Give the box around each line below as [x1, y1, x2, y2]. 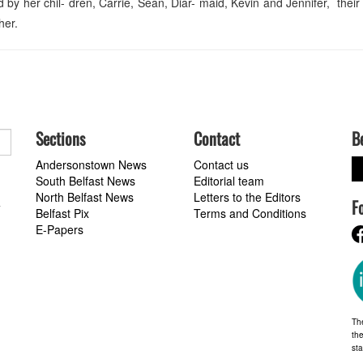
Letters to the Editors [194, 189, 301, 206]
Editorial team [194, 173, 264, 190]
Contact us [194, 156, 249, 173]
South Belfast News [36, 173, 135, 190]
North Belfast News [36, 189, 134, 206]
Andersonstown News [36, 156, 147, 173]
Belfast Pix [36, 205, 89, 222]
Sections [36, 126, 85, 152]
